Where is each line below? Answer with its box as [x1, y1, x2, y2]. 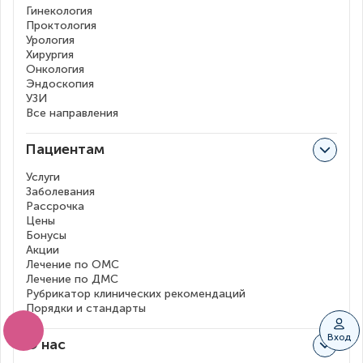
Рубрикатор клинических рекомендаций [26, 286, 246, 301]
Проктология [26, 18, 96, 32]
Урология [26, 32, 75, 47]
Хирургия [26, 47, 74, 62]
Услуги [26, 169, 60, 184]
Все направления [26, 105, 118, 120]
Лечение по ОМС [26, 257, 119, 271]
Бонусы [26, 228, 66, 242]
